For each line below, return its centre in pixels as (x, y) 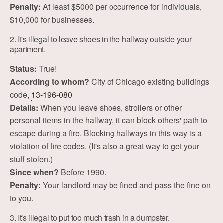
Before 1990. (82, 172)
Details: (24, 107)
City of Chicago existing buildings (149, 81)
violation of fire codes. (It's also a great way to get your (105, 146)
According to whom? (50, 81)
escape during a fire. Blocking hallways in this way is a (106, 133)
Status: (23, 68)
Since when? (34, 172)
